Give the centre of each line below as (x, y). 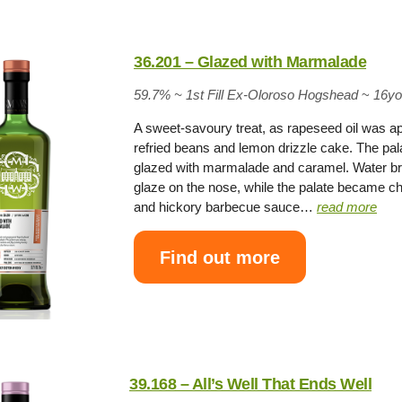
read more (347, 207)
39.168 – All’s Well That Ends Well (251, 385)
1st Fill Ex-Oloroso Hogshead (274, 95)
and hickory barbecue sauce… (226, 207)
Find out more (220, 257)
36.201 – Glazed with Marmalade (250, 62)
